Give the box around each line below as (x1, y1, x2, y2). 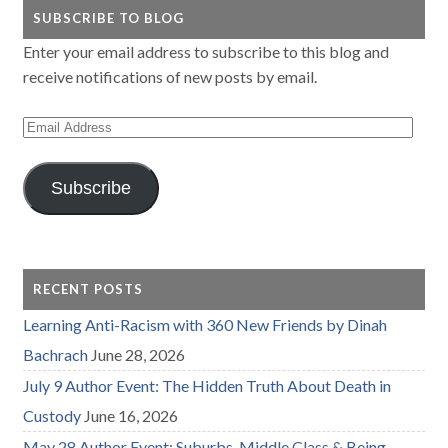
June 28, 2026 (91, 344, 186, 364)
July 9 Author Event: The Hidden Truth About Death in (23, 375, 392, 395)
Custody (23, 405, 82, 425)
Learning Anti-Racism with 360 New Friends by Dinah (23, 314, 388, 334)
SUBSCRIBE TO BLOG (33, 9, 185, 26)
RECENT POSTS (33, 280, 144, 297)
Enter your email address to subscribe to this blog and (23, 41, 390, 61)
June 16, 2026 (84, 405, 179, 425)
